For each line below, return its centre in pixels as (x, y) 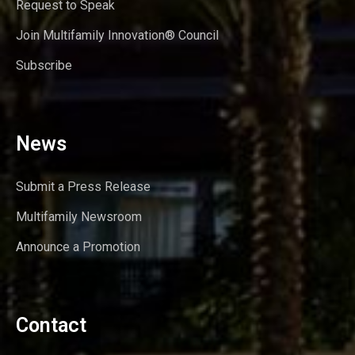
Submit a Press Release (83, 186)
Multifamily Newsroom (79, 216)
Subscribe (44, 65)
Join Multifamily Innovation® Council (117, 35)
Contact (51, 325)
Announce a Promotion (78, 246)
